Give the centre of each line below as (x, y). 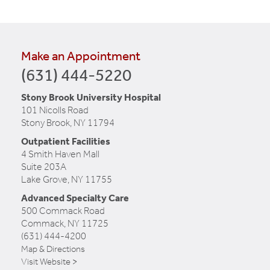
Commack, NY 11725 (65, 223)
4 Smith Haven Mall (60, 154)
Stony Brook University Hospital (91, 97)
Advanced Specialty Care (75, 198)
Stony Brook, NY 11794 (68, 122)
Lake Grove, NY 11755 (67, 179)
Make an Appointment (81, 56)
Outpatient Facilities (66, 141)
